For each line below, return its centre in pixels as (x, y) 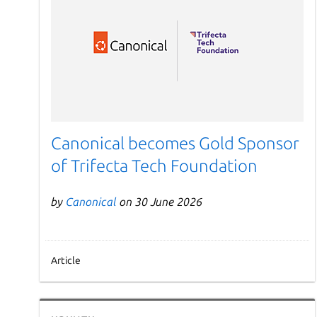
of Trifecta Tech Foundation (154, 166)
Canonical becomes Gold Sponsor (175, 144)
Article (66, 261)
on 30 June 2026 (160, 202)
